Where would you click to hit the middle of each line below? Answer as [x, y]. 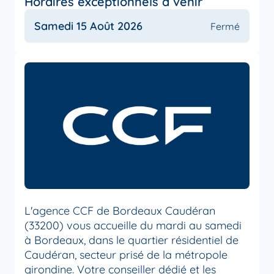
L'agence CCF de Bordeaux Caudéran [120, 211]
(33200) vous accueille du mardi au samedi [133, 226]
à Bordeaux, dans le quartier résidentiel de [131, 240]
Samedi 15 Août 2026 [88, 26]
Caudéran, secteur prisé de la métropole [126, 255]
